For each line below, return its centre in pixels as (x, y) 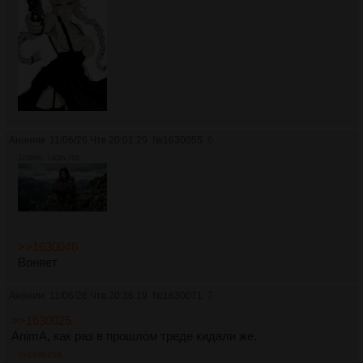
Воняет (38, 262)
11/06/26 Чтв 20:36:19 (98, 295)
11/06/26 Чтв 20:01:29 (98, 141)
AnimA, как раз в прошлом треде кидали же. (134, 335)
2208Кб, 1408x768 (49, 158)
